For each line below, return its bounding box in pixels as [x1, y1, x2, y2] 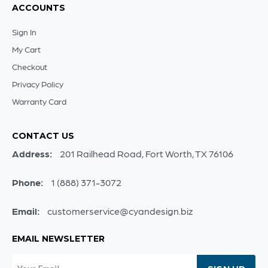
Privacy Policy [12, 79, 63, 89]
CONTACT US [12, 130, 74, 142]
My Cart [12, 44, 41, 54]
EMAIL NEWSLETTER [12, 233, 105, 245]
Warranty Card [12, 96, 66, 106]
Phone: [12, 176, 51, 188]
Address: [12, 148, 60, 160]
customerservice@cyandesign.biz [47, 205, 193, 217]
